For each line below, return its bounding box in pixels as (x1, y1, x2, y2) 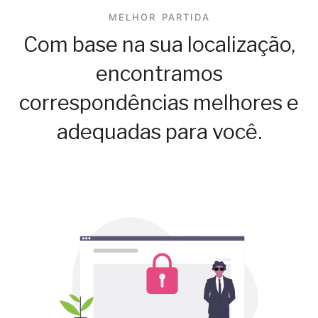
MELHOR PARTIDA (108, 11, 210, 23)
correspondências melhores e (19, 90, 299, 116)
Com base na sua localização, (23, 32, 295, 57)
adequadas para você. (56, 119, 262, 145)
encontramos (95, 61, 223, 87)
